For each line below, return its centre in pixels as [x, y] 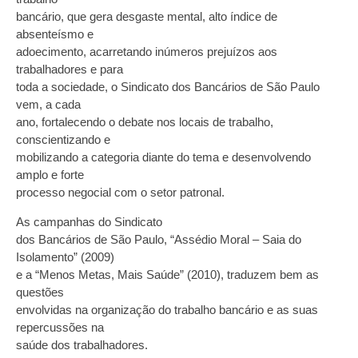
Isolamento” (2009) [65, 257]
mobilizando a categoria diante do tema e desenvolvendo [163, 157]
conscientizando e [63, 140]
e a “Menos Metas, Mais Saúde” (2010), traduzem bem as [167, 274]
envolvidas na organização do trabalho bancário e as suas [167, 309]
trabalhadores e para [70, 70]
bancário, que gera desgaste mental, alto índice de [147, 17]
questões [40, 292]
